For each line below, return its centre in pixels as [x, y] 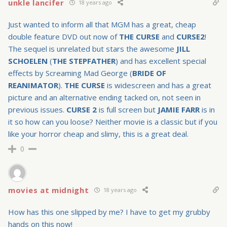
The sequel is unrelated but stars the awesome [92, 48]
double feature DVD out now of [64, 36]
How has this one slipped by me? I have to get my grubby [109, 212]
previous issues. [37, 109]
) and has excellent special [161, 61]
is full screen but [127, 109]
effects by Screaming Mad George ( [70, 73]
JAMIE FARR [179, 109]
